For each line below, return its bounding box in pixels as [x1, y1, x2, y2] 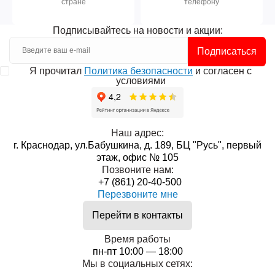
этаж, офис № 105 [96, 152, 179, 163]
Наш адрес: [111, 128, 164, 138]
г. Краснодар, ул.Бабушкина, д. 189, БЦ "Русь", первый [14, 140, 261, 150]
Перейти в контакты [92, 210, 183, 220]
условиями [115, 76, 166, 86]
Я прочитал [29, 66, 84, 76]
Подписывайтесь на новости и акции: [52, 25, 223, 36]
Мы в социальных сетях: [82, 258, 193, 269]
